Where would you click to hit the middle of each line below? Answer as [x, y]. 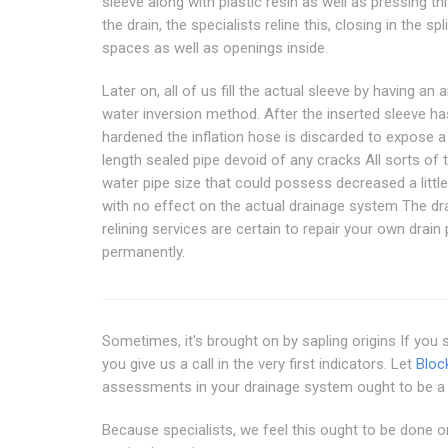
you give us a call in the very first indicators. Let [259, 363]
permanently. [143, 251]
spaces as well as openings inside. [215, 47]
